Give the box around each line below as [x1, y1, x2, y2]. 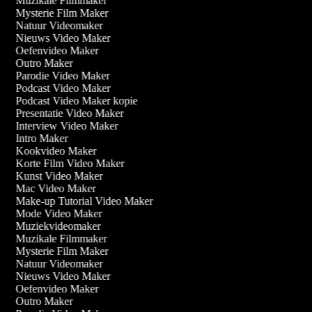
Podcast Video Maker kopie [13, 95, 135, 107]
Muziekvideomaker [13, 220, 98, 233]
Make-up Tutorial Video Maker [13, 195, 150, 208]
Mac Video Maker [13, 182, 93, 195]
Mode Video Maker [13, 208, 100, 220]
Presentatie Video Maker [13, 107, 121, 120]
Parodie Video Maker [13, 70, 107, 82]
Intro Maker [13, 132, 65, 145]
